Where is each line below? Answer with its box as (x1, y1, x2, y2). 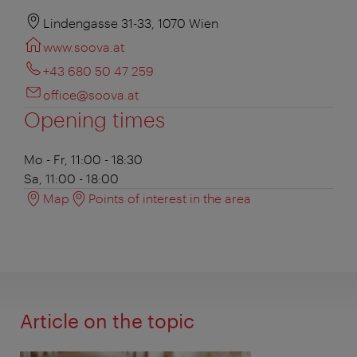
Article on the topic (20, 308, 194, 332)
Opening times (24, 106, 165, 131)
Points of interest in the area (88, 190, 251, 206)
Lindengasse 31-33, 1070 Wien (43, 14, 218, 30)
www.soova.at (43, 38, 124, 54)
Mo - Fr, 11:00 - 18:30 (24, 151, 143, 167)
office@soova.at (43, 86, 139, 102)
